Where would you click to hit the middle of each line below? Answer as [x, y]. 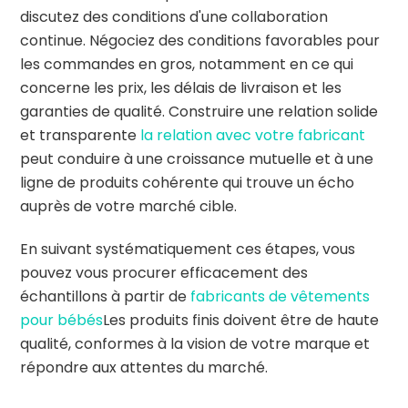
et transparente [81, 136]
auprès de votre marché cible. [129, 207]
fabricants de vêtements [280, 297]
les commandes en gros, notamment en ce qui [187, 65]
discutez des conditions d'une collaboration [174, 17]
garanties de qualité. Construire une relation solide [199, 112]
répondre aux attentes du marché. [144, 368]
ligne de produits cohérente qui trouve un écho [188, 183]
